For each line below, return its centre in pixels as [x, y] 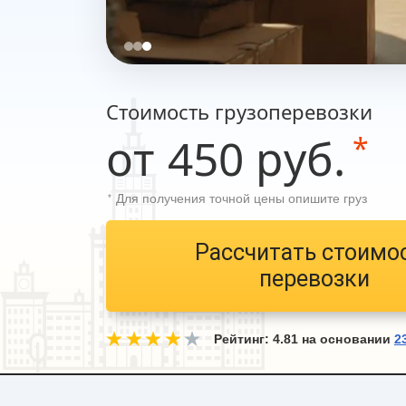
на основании [346, 338]
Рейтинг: [243, 338]
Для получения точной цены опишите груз [242, 198]
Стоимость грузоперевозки [239, 111]
